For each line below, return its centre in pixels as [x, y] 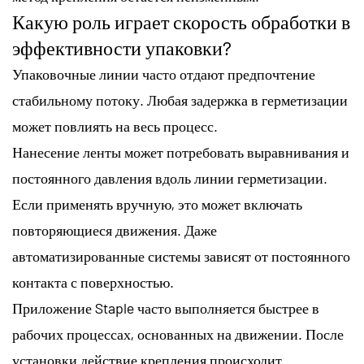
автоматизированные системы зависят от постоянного [181, 256]
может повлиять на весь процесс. [115, 126]
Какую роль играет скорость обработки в [181, 21]
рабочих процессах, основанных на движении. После [178, 334]
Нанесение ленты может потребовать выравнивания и [181, 152]
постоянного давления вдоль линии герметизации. [170, 178]
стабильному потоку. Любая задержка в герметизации [180, 100]
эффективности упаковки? [122, 47]
